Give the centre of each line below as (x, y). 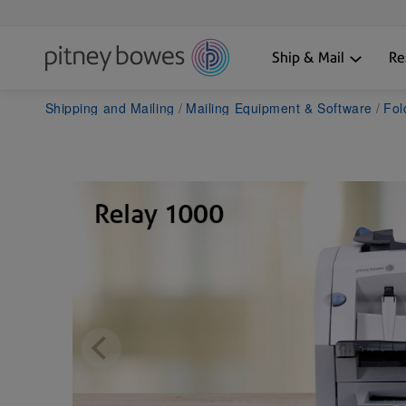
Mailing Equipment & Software (279, 107)
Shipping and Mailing (110, 107)
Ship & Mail (308, 57)
